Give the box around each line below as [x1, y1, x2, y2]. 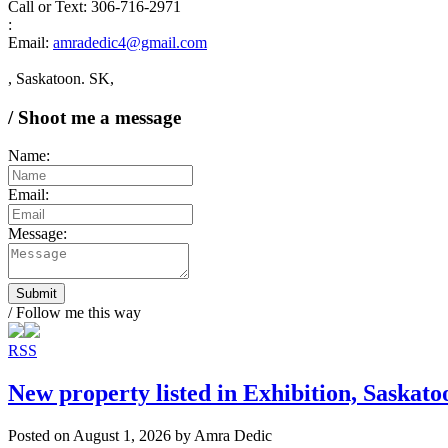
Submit [16, 286, 57, 302]
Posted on [8, 427, 73, 445]
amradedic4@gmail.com [53, 34, 207, 51]
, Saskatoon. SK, [8, 70, 114, 87]
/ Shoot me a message [8, 106, 181, 128]
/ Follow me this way [8, 304, 141, 322]
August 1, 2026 [73, 427, 171, 445]
